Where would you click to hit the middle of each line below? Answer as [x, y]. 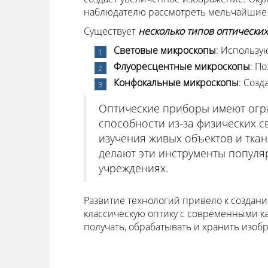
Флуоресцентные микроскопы [182, 67]
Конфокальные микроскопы [176, 83]
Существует [109, 31]
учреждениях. [133, 168]
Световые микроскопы [165, 51]
